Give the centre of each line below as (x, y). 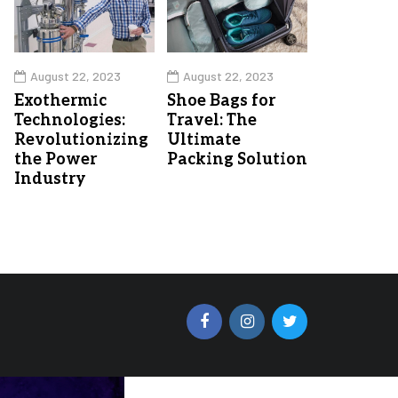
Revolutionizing (81, 139)
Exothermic (60, 100)
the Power (56, 159)
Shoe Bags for (221, 100)
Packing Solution (237, 159)
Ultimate (204, 139)
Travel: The (212, 120)
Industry (50, 179)
